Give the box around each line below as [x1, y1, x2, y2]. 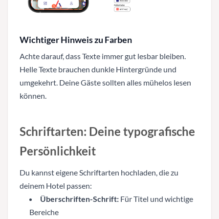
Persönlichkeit [20, 143, 96, 158]
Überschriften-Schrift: [40, 194, 119, 203]
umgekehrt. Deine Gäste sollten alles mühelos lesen [20, 77, 191, 87]
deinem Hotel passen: [20, 180, 92, 190]
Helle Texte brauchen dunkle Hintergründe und [20, 64, 176, 74]
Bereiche [29, 207, 59, 217]
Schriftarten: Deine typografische [20, 124, 195, 138]
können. [20, 90, 46, 100]
